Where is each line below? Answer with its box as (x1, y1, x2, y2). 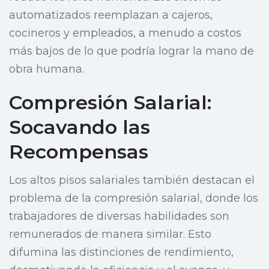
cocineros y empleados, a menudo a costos (9, 26, 241, 40)
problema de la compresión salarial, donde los (9, 192, 258, 205)
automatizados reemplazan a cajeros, (9, 8, 213, 22)
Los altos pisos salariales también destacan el (9, 174, 255, 187)
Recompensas (9, 140, 148, 164)
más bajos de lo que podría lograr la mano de (9, 44, 254, 58)
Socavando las (9, 115, 150, 139)
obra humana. (9, 62, 84, 76)
